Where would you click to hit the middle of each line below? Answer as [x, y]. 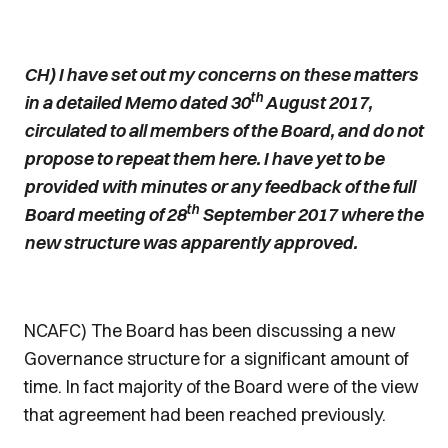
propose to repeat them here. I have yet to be [204, 158]
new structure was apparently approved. [190, 242]
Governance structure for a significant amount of [216, 358]
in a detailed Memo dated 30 [137, 102]
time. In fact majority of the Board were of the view [221, 386]
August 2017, [317, 102]
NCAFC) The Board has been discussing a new [210, 330]
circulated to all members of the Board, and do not [223, 130]
